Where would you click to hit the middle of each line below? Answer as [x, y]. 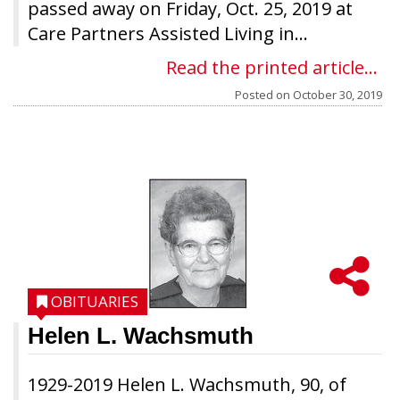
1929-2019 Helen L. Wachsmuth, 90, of [187, 384]
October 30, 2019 [337, 95]
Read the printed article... [272, 67]
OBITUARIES [95, 301]
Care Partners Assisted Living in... [168, 33]
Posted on [264, 95]
